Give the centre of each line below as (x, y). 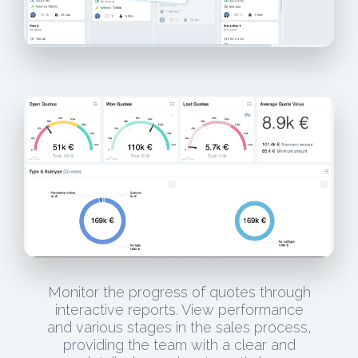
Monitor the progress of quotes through (179, 292)
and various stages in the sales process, (179, 328)
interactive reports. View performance (179, 310)
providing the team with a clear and (179, 345)
